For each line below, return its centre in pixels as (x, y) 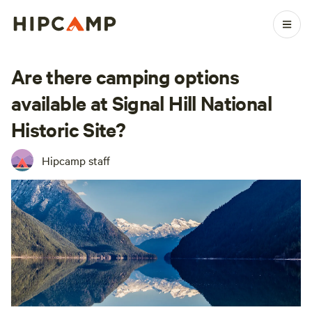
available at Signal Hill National (141, 102)
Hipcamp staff (76, 160)
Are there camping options (125, 76)
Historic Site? (69, 129)
